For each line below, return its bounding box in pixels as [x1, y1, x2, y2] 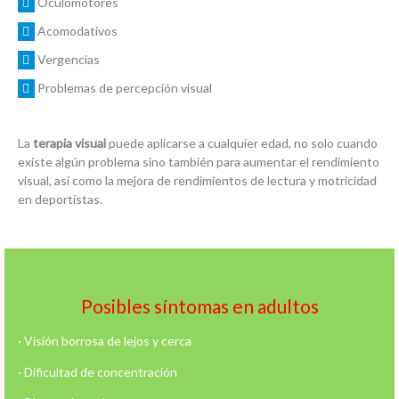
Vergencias [37, 52, 100, 68]
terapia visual [33, 134, 106, 151]
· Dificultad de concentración [18, 363, 177, 379]
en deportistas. [18, 191, 102, 207]
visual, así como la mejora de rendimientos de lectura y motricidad [18, 172, 377, 188]
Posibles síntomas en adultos [80, 295, 319, 318]
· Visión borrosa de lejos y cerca [18, 333, 191, 348]
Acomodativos [37, 23, 118, 39]
